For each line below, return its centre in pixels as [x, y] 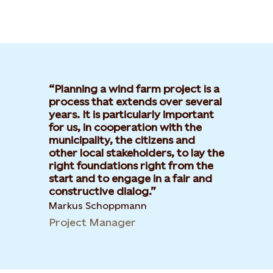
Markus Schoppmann [98, 206]
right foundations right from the [131, 165]
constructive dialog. [100, 191]
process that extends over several [135, 101]
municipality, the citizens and [122, 140]
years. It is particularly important [131, 114]
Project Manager [92, 222]
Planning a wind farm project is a [137, 89]
